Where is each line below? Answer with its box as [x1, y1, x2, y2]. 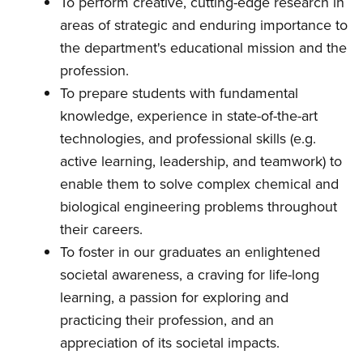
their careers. [60, 219, 143, 240]
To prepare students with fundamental [60, 83, 298, 104]
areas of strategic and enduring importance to [60, 15, 348, 36]
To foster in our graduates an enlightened [60, 241, 320, 263]
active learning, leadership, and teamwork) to [60, 151, 342, 172]
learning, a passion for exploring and [60, 287, 288, 308]
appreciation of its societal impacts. [60, 332, 280, 353]
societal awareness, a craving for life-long [60, 264, 319, 285]
